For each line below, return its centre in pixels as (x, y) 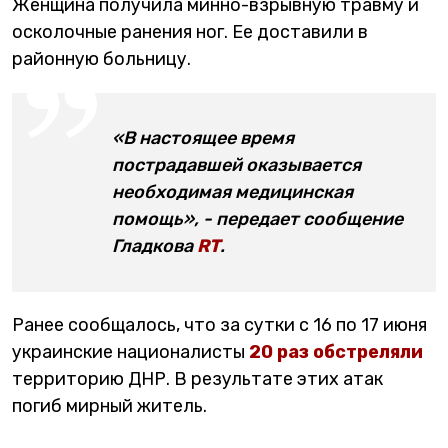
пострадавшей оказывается (236, 164)
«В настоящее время (203, 137)
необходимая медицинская (232, 191)
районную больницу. (101, 58)
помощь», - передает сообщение (257, 218)
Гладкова (154, 245)
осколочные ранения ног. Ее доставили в (190, 31)
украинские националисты (128, 351)
